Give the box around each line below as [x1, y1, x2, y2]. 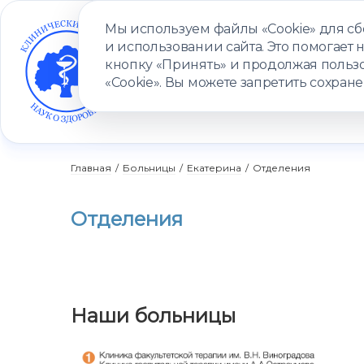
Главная [71, 162, 111, 174]
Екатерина [187, 162, 241, 174]
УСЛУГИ [112, 88, 154, 102]
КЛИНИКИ [200, 88, 249, 102]
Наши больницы [71, 303, 236, 327]
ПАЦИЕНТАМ [261, 88, 323, 102]
